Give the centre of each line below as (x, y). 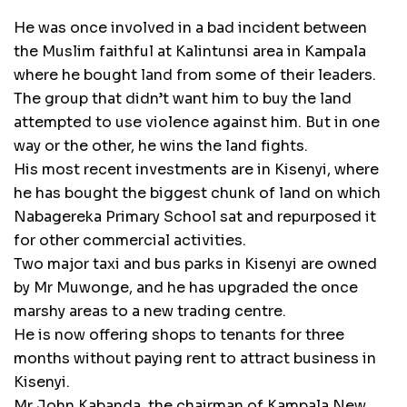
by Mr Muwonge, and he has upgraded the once (186, 288)
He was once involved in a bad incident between (190, 28)
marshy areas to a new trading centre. (150, 312)
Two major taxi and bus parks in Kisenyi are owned (195, 264)
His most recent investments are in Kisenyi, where (196, 170)
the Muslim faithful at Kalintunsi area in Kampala (190, 52)
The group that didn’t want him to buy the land (183, 99)
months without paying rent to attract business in (195, 359)
